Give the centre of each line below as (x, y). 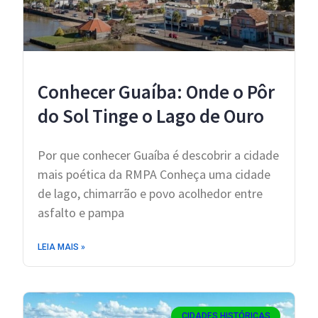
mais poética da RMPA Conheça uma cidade (154, 175)
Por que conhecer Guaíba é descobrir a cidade (158, 155)
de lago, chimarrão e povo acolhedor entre (150, 194)
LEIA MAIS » (61, 247)
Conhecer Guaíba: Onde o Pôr (156, 92)
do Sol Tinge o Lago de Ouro (151, 116)
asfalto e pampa (81, 213)
